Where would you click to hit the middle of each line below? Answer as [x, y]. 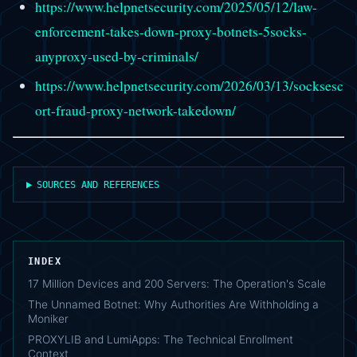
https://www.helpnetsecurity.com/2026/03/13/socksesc [189, 86]
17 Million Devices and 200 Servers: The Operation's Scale [177, 284]
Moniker [48, 319]
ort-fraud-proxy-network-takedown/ [135, 111]
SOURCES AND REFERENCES [98, 185]
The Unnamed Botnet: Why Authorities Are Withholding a [173, 305]
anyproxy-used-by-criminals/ [116, 57]
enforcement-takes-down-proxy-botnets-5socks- [171, 32]
